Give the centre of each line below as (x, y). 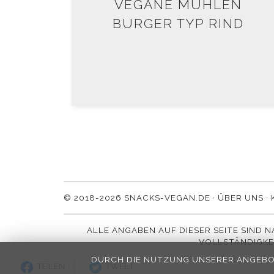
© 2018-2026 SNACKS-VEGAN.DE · (141, 198)
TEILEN (50, 266)
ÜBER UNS (241, 198)
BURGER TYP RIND (178, 24)
